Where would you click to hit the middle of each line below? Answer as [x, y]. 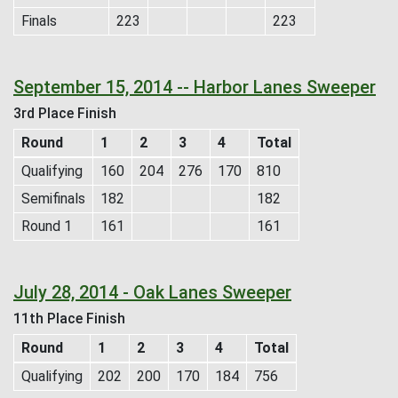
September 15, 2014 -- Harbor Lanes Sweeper [195, 87]
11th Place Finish [69, 318]
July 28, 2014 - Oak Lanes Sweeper [152, 292]
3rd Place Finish [65, 113]
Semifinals [53, 198]
